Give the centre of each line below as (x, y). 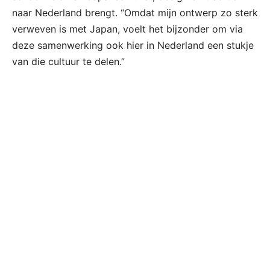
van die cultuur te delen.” (68, 62)
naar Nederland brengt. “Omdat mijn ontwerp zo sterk (135, 13)
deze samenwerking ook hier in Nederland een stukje (133, 46)
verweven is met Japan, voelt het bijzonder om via (127, 29)
